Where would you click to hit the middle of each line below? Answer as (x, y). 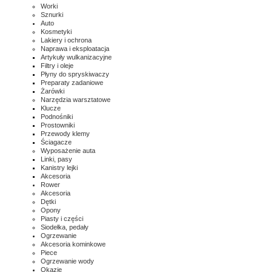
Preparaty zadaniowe (72, 83)
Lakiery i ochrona (66, 40)
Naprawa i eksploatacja (75, 49)
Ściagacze (56, 142)
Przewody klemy (65, 134)
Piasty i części (62, 219)
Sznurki (52, 15)
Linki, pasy (56, 159)
